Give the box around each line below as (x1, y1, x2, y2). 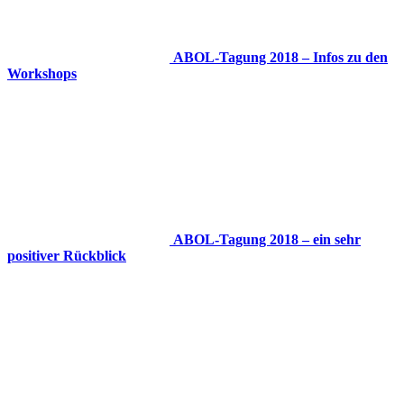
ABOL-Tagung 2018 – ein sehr (173, 231, 361, 247)
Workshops (7, 65, 77, 81)
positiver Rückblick (7, 247, 126, 263)
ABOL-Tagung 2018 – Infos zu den (173, 49, 388, 65)
